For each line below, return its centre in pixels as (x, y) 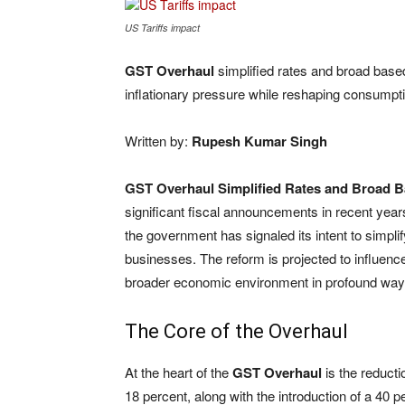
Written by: (158, 141)
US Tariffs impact (162, 28)
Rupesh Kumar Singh (259, 141)
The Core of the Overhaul (236, 332)
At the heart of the (179, 372)
